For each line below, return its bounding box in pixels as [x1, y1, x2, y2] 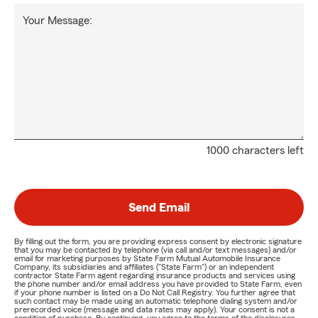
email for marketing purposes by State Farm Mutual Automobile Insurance [14, 254, 280, 263]
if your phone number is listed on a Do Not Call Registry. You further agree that [14, 288, 295, 297]
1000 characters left [207, 145, 304, 157]
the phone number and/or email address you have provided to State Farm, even [14, 280, 302, 289]
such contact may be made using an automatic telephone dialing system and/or [14, 297, 297, 306]
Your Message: [23, 15, 92, 27]
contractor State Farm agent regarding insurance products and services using [14, 271, 295, 280]
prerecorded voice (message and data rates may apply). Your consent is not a [14, 305, 295, 314]
